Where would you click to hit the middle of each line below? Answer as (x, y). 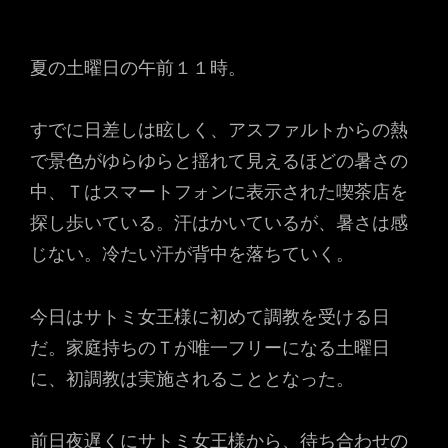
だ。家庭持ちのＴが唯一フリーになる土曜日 (210, 347)
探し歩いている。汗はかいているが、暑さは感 (219, 222)
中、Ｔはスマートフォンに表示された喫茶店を (219, 191)
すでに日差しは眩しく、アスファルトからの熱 (219, 129)
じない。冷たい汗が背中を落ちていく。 (192, 253)
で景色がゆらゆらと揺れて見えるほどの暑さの (219, 160)
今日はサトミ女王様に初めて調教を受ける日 (210, 316)
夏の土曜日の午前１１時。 (138, 67)
